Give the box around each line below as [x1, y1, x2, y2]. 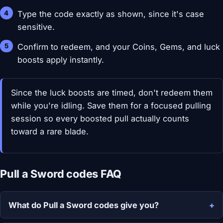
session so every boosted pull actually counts [10, 113, 189, 123]
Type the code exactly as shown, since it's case [17, 8, 205, 19]
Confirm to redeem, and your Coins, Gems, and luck [17, 42, 221, 52]
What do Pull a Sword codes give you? [8, 200, 159, 210]
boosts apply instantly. [17, 55, 105, 65]
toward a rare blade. [10, 126, 89, 136]
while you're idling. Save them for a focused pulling [10, 100, 211, 111]
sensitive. [17, 21, 55, 32]
